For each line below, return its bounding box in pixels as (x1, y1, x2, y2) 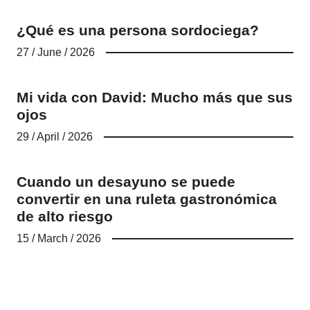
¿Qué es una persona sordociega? (17, 21, 259, 38)
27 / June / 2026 (17, 46, 95, 58)
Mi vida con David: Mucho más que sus (17, 89, 293, 105)
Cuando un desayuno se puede (17, 173, 235, 190)
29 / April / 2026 (17, 130, 93, 143)
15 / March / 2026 (17, 232, 101, 244)
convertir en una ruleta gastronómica (17, 190, 277, 207)
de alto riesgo (17, 208, 113, 224)
